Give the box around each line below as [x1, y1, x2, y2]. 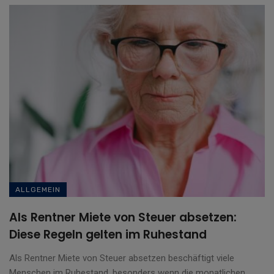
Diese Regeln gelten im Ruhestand [9, 226, 207, 243]
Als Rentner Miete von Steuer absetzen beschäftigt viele [9, 252, 234, 264]
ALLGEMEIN [15, 185, 61, 194]
